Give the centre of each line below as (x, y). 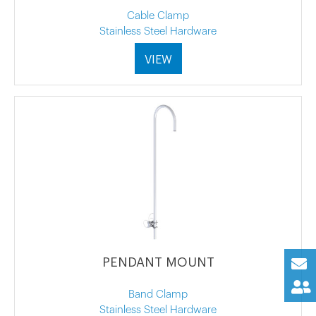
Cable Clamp (158, 16)
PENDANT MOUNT (158, 262)
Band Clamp (158, 294)
